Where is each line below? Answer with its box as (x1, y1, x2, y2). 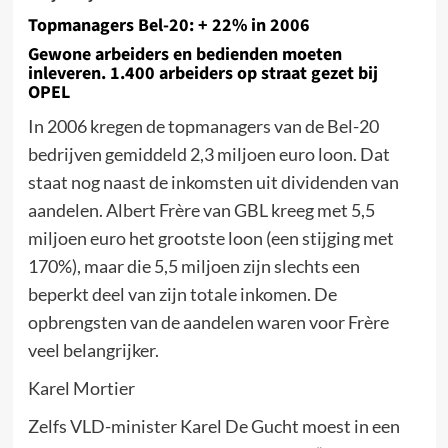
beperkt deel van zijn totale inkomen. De (27, 283, 337, 305)
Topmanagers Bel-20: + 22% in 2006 (27, 13, 310, 38)
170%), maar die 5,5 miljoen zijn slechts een (27, 255, 360, 277)
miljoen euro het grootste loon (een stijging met (27, 227, 394, 249)
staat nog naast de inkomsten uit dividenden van (27, 171, 399, 193)
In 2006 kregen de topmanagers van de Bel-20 (27, 115, 379, 137)
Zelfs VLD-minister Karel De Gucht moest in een (27, 415, 400, 437)
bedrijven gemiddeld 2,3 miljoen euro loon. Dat (27, 143, 390, 165)
